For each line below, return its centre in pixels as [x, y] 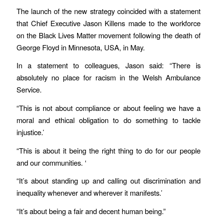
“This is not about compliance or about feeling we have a [108, 108]
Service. [29, 90]
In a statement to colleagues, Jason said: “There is [108, 65]
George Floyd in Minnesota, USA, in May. [80, 47]
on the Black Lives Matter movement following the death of [108, 35]
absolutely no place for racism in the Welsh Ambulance [108, 77]
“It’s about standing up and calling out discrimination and [108, 181]
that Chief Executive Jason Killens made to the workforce [108, 23]
